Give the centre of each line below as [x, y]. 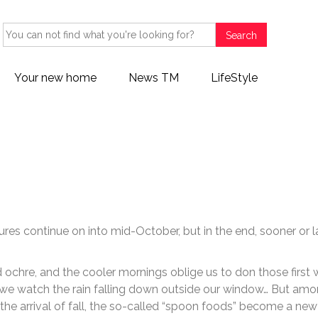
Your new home [55, 78]
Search [241, 36]
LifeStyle [234, 78]
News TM [154, 78]
